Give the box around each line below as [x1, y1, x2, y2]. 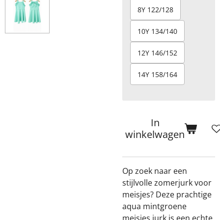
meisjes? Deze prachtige [122, 189, 212, 200]
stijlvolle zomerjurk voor [122, 177, 212, 188]
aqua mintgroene [122, 201, 187, 212]
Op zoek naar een [122, 165, 187, 176]
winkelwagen [125, 128, 185, 141]
